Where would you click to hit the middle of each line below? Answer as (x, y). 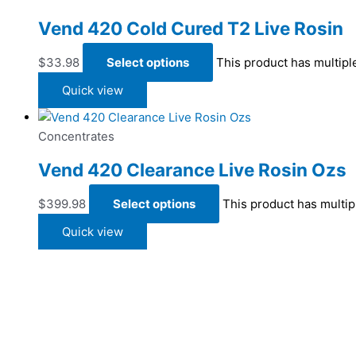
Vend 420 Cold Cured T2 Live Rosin (191, 29)
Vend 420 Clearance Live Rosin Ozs (192, 170)
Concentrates (76, 136)
